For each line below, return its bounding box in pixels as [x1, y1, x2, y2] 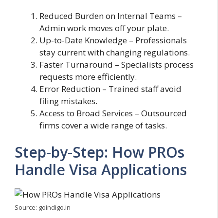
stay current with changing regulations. [39, 46, 190, 58]
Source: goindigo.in [15, 203, 71, 212]
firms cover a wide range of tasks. [39, 119, 167, 131]
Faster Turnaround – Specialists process [39, 58, 194, 70]
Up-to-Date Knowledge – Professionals [39, 34, 187, 46]
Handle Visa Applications [15, 160, 187, 180]
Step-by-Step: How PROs [15, 142, 184, 163]
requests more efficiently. [39, 71, 137, 82]
